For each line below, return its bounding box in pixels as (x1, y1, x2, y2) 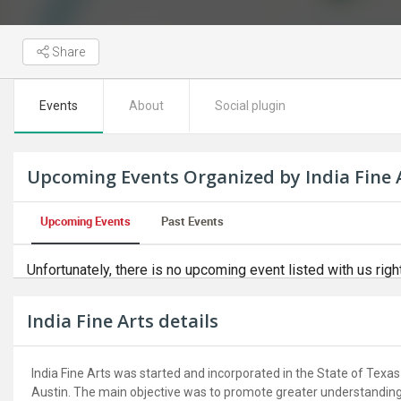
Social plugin (215, 98, 286, 113)
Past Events (161, 213, 224, 229)
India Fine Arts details (27, 309, 218, 333)
